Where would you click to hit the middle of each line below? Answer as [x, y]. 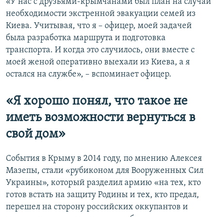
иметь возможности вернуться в [101, 118]
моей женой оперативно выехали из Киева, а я [98, 62]
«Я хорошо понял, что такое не [97, 101]
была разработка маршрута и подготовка [86, 38]
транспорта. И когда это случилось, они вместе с [100, 50]
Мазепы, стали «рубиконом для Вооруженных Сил [105, 170]
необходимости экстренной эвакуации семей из [101, 14]
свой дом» [36, 134]
